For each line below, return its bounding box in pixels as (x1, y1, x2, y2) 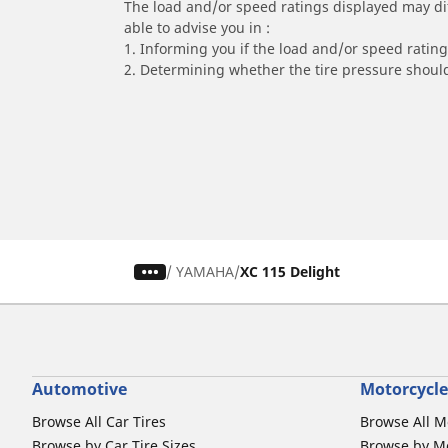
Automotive (32, 378, 127, 401)
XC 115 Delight (240, 262, 341, 282)
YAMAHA (176, 262, 235, 282)
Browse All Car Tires (32, 412, 166, 432)
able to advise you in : (124, 18, 270, 38)
